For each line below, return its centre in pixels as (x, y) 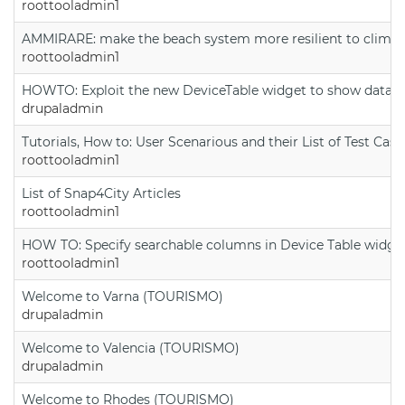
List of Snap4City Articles (101, 193)
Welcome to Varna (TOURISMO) (122, 296)
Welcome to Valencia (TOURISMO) (131, 348)
